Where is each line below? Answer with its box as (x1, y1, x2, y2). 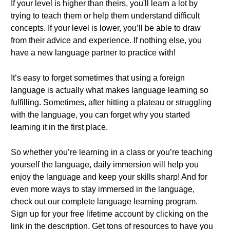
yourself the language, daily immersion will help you (11, 160, 199, 169)
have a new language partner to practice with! (11, 48, 176, 57)
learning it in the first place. (11, 123, 108, 131)
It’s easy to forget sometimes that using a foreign (11, 73, 185, 82)
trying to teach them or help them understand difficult (11, 11, 200, 20)
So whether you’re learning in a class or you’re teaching (11, 148, 213, 157)
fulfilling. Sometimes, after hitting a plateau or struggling (11, 98, 212, 107)
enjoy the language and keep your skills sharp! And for (11, 172, 207, 181)
